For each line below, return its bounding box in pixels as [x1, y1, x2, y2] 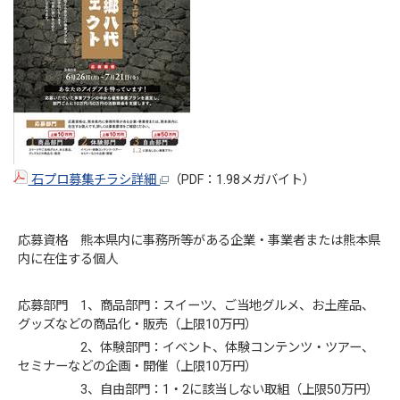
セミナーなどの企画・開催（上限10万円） [18, 358, 258, 374]
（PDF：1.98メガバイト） [169, 171, 316, 187]
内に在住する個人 [18, 251, 119, 267]
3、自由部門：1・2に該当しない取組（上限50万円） [18, 381, 379, 397]
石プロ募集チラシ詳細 [28, 171, 161, 187]
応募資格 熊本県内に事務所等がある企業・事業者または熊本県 [18, 232, 381, 248]
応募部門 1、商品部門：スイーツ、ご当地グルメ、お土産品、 [18, 297, 375, 313]
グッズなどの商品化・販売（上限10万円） [18, 316, 258, 332]
